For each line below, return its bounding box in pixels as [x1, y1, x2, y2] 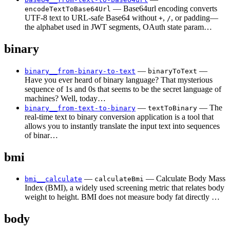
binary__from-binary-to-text [25, 67, 136, 75]
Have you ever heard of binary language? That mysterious [25, 75, 213, 84]
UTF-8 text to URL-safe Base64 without [25, 13, 159, 22]
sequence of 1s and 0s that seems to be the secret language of [25, 84, 221, 93]
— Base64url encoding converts [111, 4, 217, 13]
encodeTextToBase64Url [25, 5, 111, 13]
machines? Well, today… [25, 93, 106, 103]
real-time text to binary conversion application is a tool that [25, 112, 214, 121]
